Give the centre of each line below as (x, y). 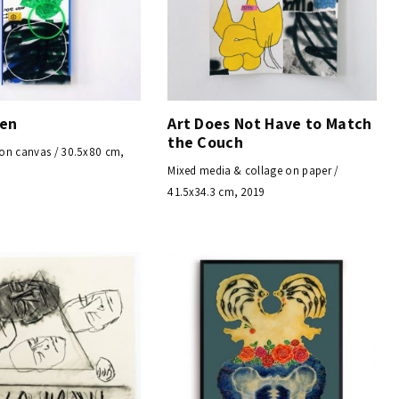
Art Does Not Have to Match (270, 123)
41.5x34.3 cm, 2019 (216, 191)
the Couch (206, 142)
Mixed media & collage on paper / (253, 170)
